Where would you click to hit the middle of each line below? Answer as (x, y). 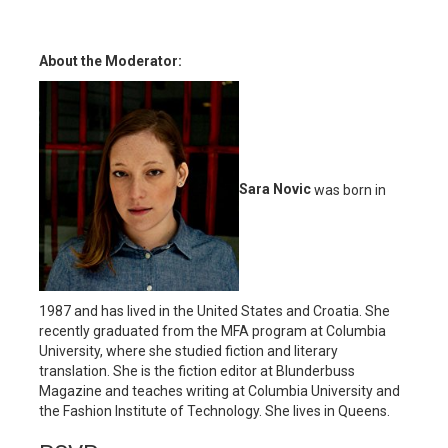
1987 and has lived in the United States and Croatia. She (214, 310)
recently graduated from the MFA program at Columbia (212, 330)
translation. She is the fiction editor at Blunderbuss (197, 370)
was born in (348, 189)
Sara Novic (275, 189)
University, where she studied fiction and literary (188, 350)
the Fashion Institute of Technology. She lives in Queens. (214, 410)
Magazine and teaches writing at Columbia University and (219, 390)
